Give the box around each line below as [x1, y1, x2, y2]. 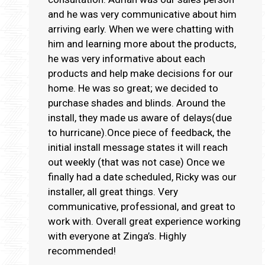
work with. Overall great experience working [48, 215, 96, 227]
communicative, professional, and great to [48, 200, 235, 212]
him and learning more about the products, [48, 37, 236, 50]
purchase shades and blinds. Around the [48, 96, 225, 109]
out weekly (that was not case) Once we [48, 156, 225, 168]
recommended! [48, 244, 116, 257]
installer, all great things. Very [48, 185, 178, 198]
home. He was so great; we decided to [48, 82, 218, 94]
